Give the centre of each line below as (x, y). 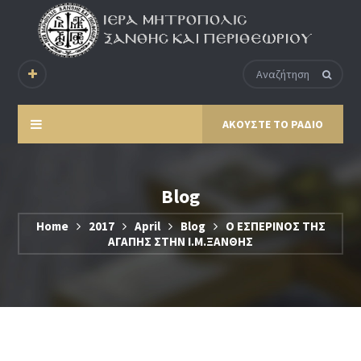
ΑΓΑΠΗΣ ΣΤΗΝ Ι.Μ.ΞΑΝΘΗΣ (180, 242)
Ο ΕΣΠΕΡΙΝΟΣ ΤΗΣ (275, 226)
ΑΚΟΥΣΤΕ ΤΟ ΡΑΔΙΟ (272, 124)
